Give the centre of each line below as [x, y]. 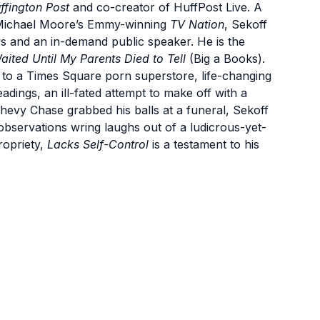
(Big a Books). [225, 58]
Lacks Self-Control [98, 144]
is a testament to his [204, 144]
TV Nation [197, 24]
